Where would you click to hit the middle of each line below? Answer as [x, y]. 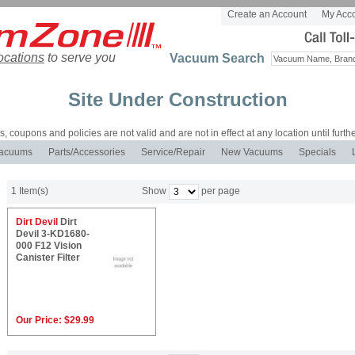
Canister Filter [48, 258]
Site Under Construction [177, 99]
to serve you [80, 57]
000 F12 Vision [49, 246]
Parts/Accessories [87, 152]
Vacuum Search [217, 58]
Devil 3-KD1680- [53, 234]
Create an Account [267, 14]
